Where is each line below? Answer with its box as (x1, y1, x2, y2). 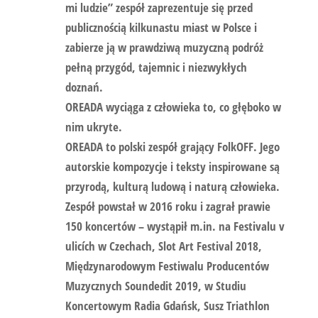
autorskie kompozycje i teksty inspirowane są (65, 158, 280, 175)
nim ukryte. (65, 119, 122, 135)
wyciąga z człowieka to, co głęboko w (102, 99, 281, 115)
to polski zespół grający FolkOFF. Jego (102, 138, 280, 155)
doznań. (65, 79, 103, 95)
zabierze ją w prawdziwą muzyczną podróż (65, 39, 263, 55)
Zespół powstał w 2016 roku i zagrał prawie (65, 198, 270, 214)
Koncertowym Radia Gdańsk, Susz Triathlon (65, 297, 270, 314)
